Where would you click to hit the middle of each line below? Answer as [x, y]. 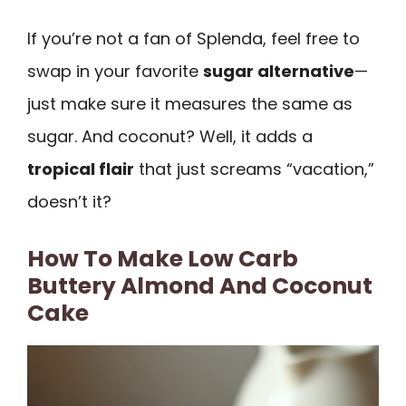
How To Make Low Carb [163, 259]
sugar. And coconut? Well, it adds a [170, 136]
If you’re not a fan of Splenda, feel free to [193, 38]
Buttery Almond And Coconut [200, 286]
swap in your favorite [115, 71]
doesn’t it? [69, 201]
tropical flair [81, 169]
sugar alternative [279, 71]
